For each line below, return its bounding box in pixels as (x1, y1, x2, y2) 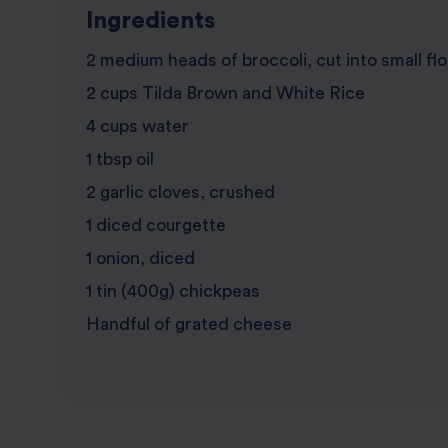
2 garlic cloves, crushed (85, 184, 275, 202)
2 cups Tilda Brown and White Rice (85, 85, 365, 103)
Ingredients (85, 9, 215, 34)
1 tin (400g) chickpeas (85, 283, 260, 301)
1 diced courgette (85, 217, 226, 235)
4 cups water (85, 118, 189, 136)
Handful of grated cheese (85, 316, 292, 334)
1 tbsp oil (85, 151, 154, 169)
